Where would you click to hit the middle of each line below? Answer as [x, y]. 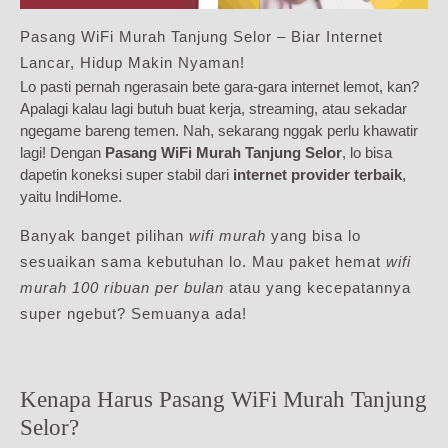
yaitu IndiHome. [71, 197]
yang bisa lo [313, 236]
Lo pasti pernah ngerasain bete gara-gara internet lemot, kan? [219, 87]
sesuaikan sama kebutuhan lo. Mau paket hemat [203, 262]
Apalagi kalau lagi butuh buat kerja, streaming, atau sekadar [213, 109]
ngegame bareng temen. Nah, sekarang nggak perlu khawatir [219, 131]
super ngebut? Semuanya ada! [133, 314]
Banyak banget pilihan [104, 236]
